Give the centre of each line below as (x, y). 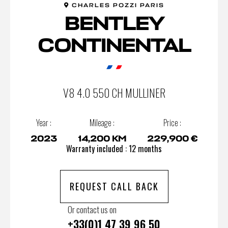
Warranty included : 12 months (114, 148)
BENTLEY (114, 24)
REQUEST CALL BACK (114, 186)
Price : (172, 122)
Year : (44, 122)
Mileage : (102, 122)
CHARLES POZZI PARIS (117, 5)
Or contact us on (92, 209)
